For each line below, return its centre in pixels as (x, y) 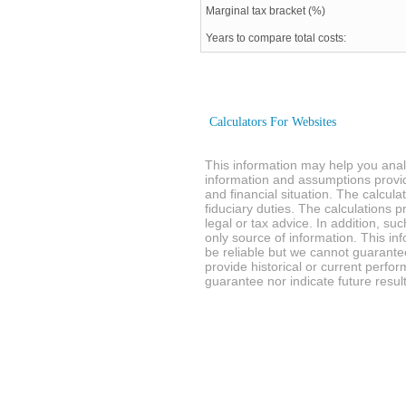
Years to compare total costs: (276, 38)
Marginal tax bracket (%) (266, 10)
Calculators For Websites (273, 121)
